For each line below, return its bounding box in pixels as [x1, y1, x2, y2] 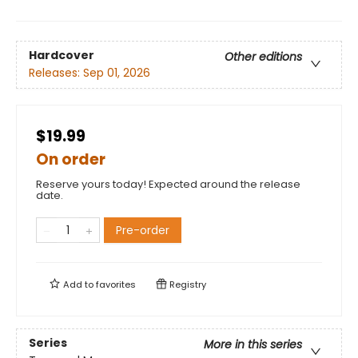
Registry [167, 278, 206, 291]
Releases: [29, 65, 83, 82]
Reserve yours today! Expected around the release [36, 177, 300, 192]
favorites [96, 278, 136, 291]
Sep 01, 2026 [83, 65, 150, 82]
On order [36, 149, 105, 170]
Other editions [225, 49, 302, 66]
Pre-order [116, 222, 169, 238]
